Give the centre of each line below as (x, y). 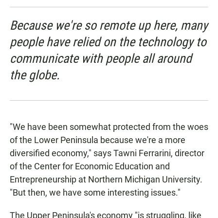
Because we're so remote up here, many (109, 26)
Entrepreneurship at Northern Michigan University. (106, 180)
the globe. (35, 75)
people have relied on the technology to (108, 42)
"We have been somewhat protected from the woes (109, 127)
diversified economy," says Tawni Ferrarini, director (107, 153)
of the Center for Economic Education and (90, 166)
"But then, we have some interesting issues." (95, 193)
